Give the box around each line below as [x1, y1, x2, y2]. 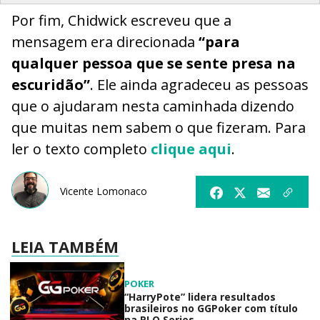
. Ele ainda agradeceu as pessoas [90, 75, 309, 95]
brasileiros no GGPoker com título [124, 301, 298, 316]
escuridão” [11, 75, 90, 95]
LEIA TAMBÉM [11, 236, 119, 258]
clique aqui [151, 139, 231, 159]
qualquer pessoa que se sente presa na [11, 54, 296, 74]
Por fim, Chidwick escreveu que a [11, 11, 231, 31]
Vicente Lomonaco [60, 184, 147, 198]
